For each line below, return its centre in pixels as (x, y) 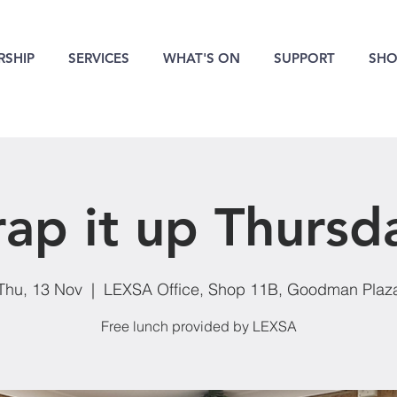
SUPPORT (304, 58)
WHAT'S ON (202, 58)
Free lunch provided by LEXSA (198, 326)
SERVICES (99, 58)
